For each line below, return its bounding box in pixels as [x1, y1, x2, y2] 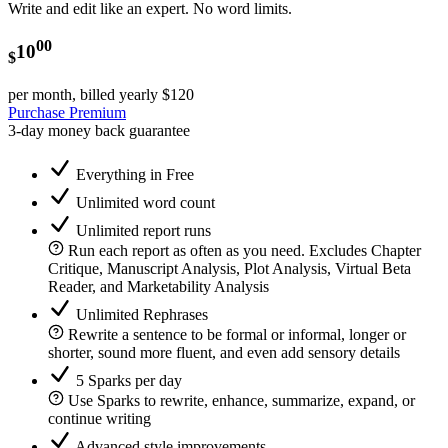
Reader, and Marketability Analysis [48, 277, 269, 295]
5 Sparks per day [76, 371, 182, 389]
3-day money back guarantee [8, 121, 190, 139]
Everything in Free [76, 165, 194, 183]
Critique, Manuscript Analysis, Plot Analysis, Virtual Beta [48, 259, 411, 277]
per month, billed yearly [8, 85, 162, 103]
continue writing [48, 409, 151, 427]
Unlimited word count [76, 193, 215, 211]
